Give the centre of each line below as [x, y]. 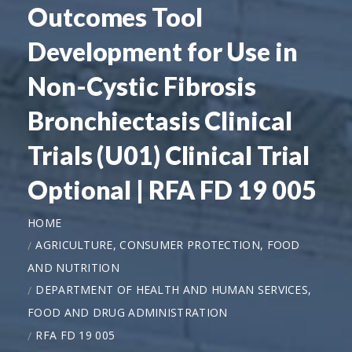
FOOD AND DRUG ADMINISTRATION [128, 313]
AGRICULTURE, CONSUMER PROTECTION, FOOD [168, 244]
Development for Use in [163, 51]
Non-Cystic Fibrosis [142, 86]
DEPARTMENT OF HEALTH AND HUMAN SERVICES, [174, 289]
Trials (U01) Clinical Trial [169, 155]
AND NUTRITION [73, 267]
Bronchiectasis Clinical [160, 120]
